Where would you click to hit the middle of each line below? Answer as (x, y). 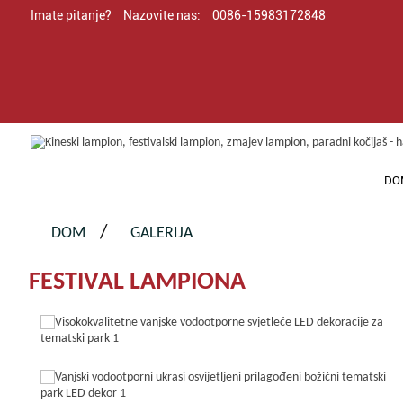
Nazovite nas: (161, 15)
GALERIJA (161, 233)
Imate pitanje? (71, 15)
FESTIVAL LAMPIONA (137, 282)
